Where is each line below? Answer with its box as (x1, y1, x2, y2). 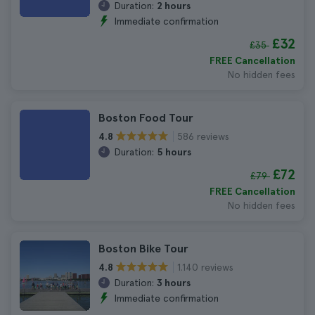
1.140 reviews (177, 261, 233, 273)
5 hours (157, 146, 191, 157)
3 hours (157, 277, 191, 288)
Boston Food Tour (98, 111, 193, 124)
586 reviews (177, 130, 229, 142)
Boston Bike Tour (98, 242, 188, 255)
